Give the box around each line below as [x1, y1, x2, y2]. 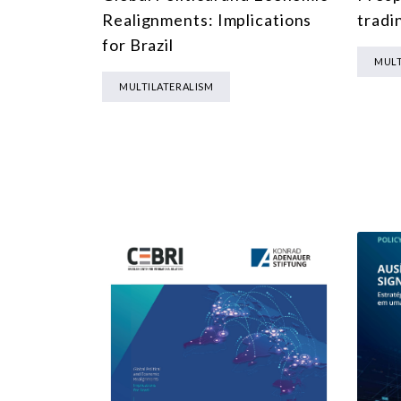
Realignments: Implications [102, 10, 312, 30]
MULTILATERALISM [119, 81, 214, 93]
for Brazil [102, 35, 175, 55]
